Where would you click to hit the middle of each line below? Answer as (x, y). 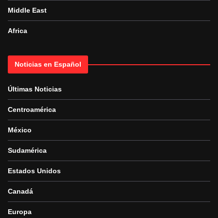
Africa (18, 31)
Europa (20, 212)
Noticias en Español (48, 64)
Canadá (20, 191)
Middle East (27, 10)
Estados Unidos (34, 171)
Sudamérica (27, 151)
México (20, 130)
